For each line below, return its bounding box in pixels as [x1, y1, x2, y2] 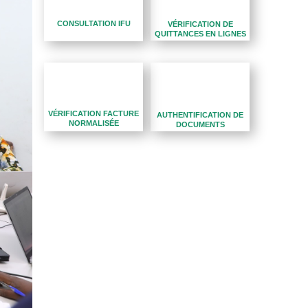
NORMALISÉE [68, 119, 119, 128]
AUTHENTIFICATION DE [157, 110, 244, 119]
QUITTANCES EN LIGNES [154, 30, 246, 38]
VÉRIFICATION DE [167, 20, 233, 29]
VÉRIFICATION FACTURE [48, 109, 140, 118]
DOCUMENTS [175, 120, 225, 129]
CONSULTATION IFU [56, 19, 131, 27]
